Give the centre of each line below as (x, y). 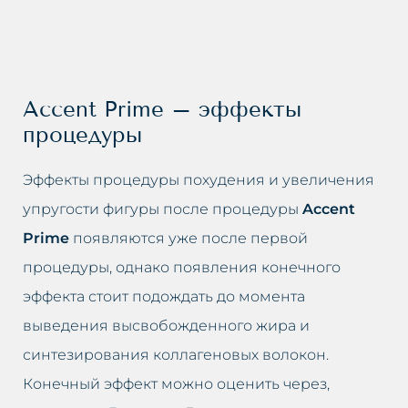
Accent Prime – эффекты (162, 108)
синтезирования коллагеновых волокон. (176, 354)
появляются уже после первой (189, 238)
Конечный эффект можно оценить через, (176, 383)
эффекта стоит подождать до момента (164, 296)
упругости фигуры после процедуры (163, 209)
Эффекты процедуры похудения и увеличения (199, 179)
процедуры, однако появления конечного (182, 267)
